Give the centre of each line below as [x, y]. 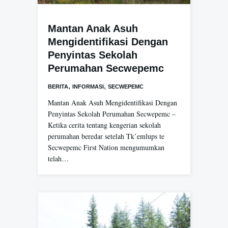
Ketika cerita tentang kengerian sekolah [104, 125]
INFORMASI [88, 86]
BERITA [58, 86]
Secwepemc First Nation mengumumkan [106, 147]
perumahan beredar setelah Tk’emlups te [106, 136]
